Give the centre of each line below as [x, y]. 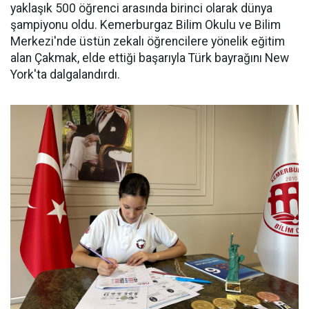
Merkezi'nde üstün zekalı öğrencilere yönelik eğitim [148, 42]
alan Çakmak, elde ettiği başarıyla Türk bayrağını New [150, 58]
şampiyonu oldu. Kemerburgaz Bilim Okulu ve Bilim [146, 25]
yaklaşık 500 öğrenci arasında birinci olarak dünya [141, 9]
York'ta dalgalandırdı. [65, 75]
